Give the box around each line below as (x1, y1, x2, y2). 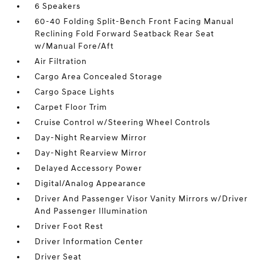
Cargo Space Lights (35, 87, 115, 97)
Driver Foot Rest (35, 221, 104, 231)
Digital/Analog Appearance (35, 178, 147, 188)
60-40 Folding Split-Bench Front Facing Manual (35, 16, 234, 26)
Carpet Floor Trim (35, 102, 107, 112)
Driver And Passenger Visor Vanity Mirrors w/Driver (35, 194, 248, 204)
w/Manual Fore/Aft (35, 41, 114, 51)
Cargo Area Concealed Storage (35, 72, 163, 82)
